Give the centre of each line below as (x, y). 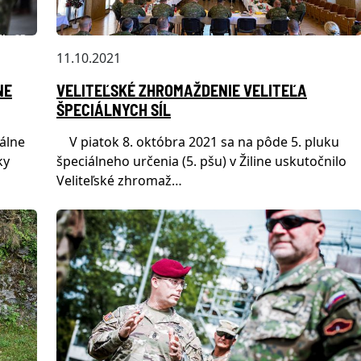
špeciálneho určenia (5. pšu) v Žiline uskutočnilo (201, 162)
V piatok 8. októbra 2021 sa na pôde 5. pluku (198, 142)
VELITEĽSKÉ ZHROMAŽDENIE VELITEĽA (182, 91)
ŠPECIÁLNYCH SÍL (114, 110)
